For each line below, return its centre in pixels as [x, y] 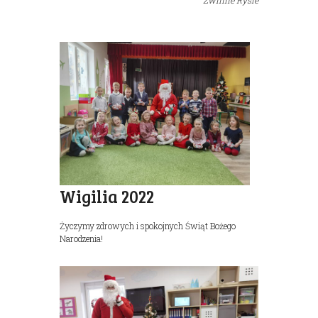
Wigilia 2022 [107, 196]
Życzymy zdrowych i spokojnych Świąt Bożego [148, 225]
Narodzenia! [81, 238]
